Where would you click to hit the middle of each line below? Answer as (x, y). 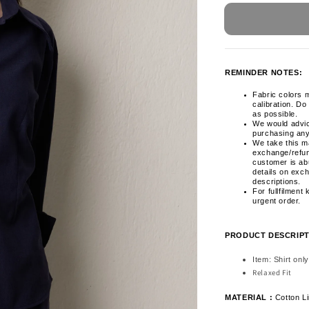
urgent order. (277, 200)
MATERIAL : (250, 297)
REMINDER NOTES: (264, 72)
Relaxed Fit (272, 272)
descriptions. (277, 181)
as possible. (275, 113)
